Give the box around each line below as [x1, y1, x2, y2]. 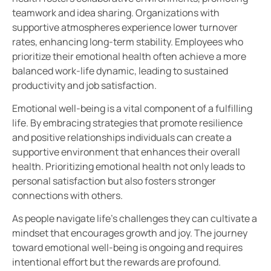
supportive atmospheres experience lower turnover [12, 20, 238, 34]
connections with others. [12, 188, 123, 202]
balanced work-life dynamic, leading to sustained [12, 64, 228, 77]
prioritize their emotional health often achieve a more [12, 49, 246, 63]
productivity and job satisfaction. [12, 78, 157, 92]
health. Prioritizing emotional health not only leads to [12, 159, 245, 173]
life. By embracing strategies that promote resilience [12, 116, 243, 129]
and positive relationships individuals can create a [12, 130, 232, 144]
